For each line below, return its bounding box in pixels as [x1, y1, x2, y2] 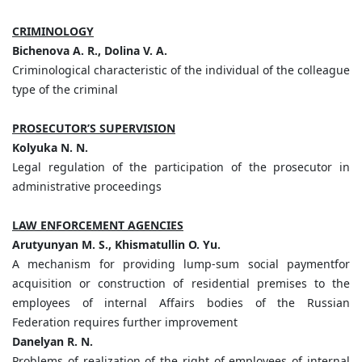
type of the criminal [12, 82, 118, 98]
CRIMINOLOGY [12, 23, 94, 40]
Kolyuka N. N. [12, 140, 88, 156]
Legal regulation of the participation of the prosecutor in [12, 159, 350, 175]
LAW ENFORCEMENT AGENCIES [12, 217, 183, 234]
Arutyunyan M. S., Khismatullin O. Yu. [12, 237, 221, 253]
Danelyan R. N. [12, 334, 93, 350]
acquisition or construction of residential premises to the [12, 276, 350, 292]
